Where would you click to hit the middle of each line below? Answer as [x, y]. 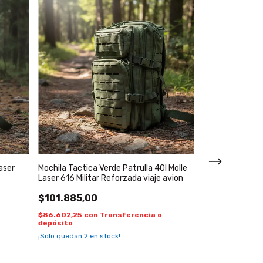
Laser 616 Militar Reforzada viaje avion [111, 178]
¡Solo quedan [61, 236]
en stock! [104, 236]
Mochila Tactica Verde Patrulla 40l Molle [113, 168]
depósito [55, 223]
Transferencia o [131, 215]
